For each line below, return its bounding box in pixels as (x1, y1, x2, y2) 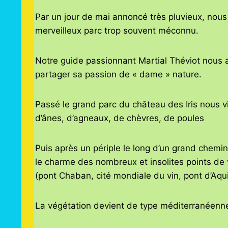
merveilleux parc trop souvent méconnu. (35, 25, 198, 36)
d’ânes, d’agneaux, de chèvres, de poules (35, 113, 204, 123)
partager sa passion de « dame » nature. (35, 69, 202, 79)
